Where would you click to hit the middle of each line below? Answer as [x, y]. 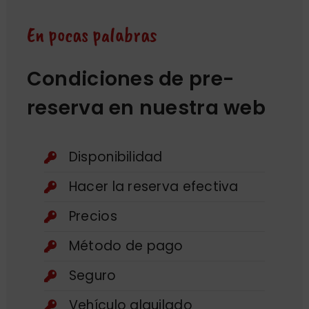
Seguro [92, 275]
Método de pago [126, 246]
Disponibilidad [116, 157]
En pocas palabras [92, 34]
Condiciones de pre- [130, 78]
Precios [93, 216]
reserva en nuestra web [146, 107]
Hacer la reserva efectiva [153, 186]
